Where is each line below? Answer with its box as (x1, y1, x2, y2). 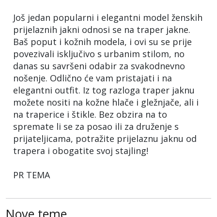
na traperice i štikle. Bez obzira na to (13, 108, 167, 120)
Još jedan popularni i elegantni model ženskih (13, 11, 202, 23)
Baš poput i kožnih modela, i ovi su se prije (13, 35, 192, 47)
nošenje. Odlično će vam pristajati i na (13, 72, 172, 84)
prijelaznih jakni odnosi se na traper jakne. (13, 23, 190, 35)
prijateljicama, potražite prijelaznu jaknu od (13, 132, 197, 144)
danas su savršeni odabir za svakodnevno (13, 60, 185, 72)
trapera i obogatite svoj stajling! (13, 144, 148, 156)
